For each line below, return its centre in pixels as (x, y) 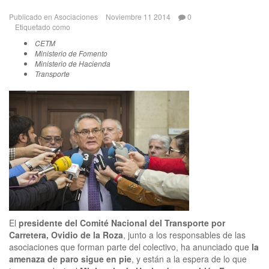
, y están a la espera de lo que (189, 258)
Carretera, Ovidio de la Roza (66, 234)
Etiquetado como (43, 26)
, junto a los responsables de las (184, 234)
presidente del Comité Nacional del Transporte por (122, 222)
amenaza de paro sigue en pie (70, 258)
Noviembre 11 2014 (138, 16)
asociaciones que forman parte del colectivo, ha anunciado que (130, 246)
